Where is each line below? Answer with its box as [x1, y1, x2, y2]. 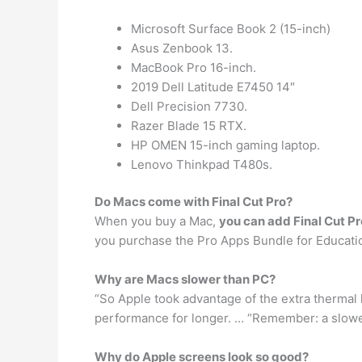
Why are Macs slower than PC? [95, 271, 276, 287]
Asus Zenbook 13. [131, 40, 233, 56]
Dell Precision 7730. [131, 98, 247, 114]
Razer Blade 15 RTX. [131, 117, 246, 133]
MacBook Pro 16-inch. [131, 59, 256, 75]
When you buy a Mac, [95, 213, 219, 229]
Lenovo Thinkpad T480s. [131, 156, 272, 172]
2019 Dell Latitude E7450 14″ [131, 78, 295, 95]
